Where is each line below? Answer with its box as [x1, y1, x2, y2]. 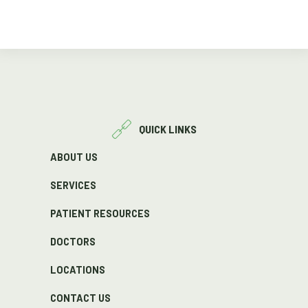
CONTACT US [49, 291, 111, 304]
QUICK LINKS [138, 122, 197, 136]
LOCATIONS [49, 263, 105, 276]
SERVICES [49, 179, 96, 191]
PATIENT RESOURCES [49, 207, 150, 219]
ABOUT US [49, 151, 98, 163]
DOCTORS [49, 235, 96, 247]
